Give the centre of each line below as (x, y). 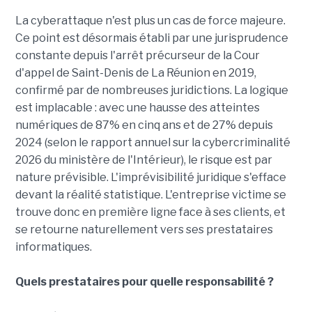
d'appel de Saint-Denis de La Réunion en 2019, (135, 73)
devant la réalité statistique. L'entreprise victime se (150, 195)
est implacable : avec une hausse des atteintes (137, 108)
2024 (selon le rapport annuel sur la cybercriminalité (153, 143)
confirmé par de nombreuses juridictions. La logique (151, 91)
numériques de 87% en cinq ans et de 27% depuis (144, 125)
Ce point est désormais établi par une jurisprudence (151, 38)
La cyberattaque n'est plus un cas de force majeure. (150, 21)
